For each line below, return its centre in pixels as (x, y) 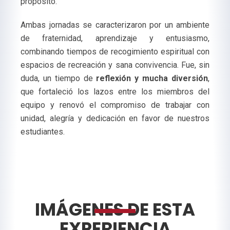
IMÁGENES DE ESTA (115, 209)
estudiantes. (43, 132)
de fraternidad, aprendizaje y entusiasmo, (115, 38)
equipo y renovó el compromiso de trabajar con (115, 105)
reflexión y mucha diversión (152, 78)
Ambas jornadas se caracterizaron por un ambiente (115, 25)
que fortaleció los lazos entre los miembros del (115, 92)
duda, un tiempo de (59, 78)
